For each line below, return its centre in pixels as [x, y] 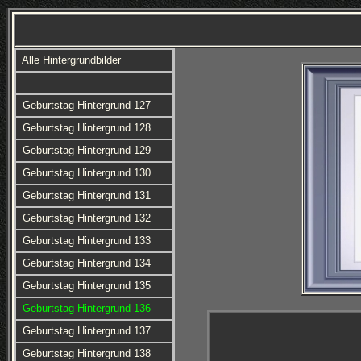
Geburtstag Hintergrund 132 [86, 218]
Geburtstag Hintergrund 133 [86, 241]
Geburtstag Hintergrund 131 [86, 195]
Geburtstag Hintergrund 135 [86, 286]
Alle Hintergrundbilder [71, 60]
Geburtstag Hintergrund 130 [86, 173]
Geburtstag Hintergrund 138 [86, 353]
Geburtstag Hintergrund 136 [86, 308]
